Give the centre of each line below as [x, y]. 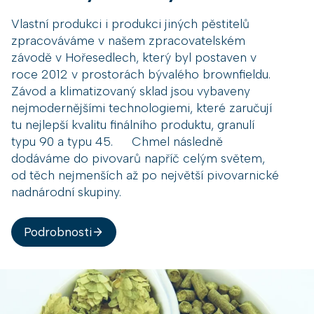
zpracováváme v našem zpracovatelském [128, 40]
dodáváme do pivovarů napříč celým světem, [138, 158]
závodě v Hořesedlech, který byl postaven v [134, 57]
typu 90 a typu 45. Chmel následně [117, 141]
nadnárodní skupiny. [66, 191]
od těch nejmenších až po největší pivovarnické [145, 175]
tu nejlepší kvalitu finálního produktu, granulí [133, 124]
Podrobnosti [57, 231]
